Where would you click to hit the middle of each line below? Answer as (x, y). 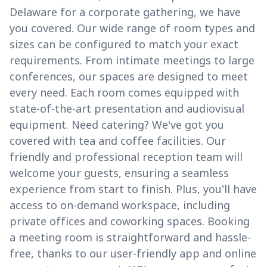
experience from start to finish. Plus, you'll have (133, 189)
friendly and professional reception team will (126, 157)
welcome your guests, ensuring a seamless (119, 173)
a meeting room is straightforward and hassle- (130, 237)
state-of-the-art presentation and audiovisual (127, 109)
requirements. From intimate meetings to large (132, 60)
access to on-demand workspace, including (120, 205)
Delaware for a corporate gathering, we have (125, 12)
